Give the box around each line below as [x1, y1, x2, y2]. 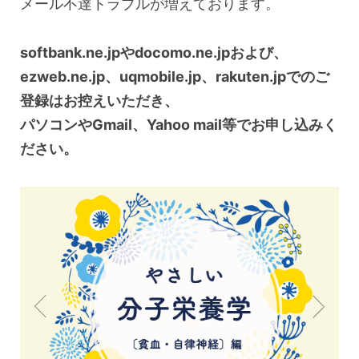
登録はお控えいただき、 [20, 92, 179, 110]
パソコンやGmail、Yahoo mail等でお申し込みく [20, 116, 337, 134]
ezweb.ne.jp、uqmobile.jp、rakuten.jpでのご [20, 68, 329, 86]
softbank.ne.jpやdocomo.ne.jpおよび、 [20, 44, 288, 62]
